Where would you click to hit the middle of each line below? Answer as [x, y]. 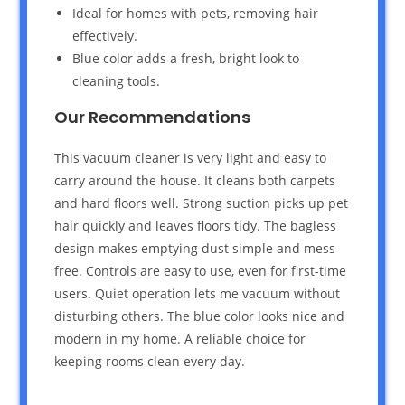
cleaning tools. [117, 80]
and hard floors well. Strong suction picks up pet [202, 202]
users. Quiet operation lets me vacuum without [198, 293]
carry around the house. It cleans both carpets [195, 180]
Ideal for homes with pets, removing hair [196, 13]
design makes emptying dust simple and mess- [198, 248]
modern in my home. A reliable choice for [180, 338]
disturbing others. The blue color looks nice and [200, 316]
